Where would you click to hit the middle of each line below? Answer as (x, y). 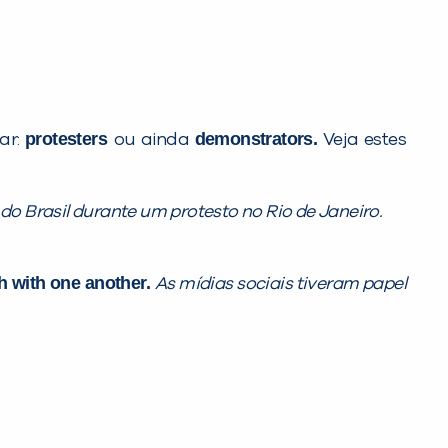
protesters (69, 139)
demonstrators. (256, 139)
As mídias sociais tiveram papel (280, 284)
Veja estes (361, 140)
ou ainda (154, 140)
